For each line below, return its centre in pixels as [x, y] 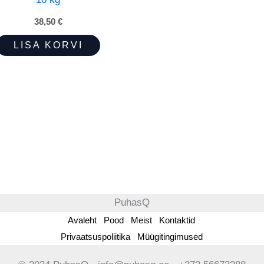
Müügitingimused [170, 237]
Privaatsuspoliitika [95, 237]
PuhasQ [132, 203]
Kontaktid [177, 220]
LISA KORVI [48, 45]
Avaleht [82, 220]
